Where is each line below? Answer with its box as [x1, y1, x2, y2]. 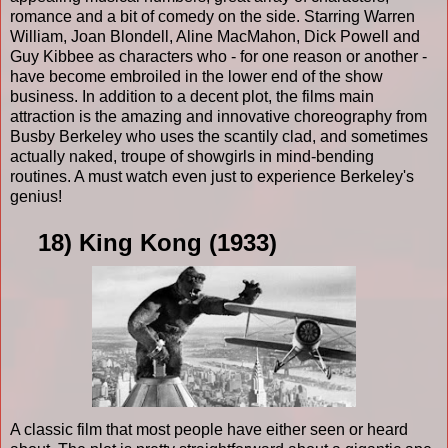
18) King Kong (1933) [10, 228, 277, 256]
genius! [10, 187, 66, 205]
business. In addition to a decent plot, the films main [10, 87, 374, 105]
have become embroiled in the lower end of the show [10, 67, 383, 85]
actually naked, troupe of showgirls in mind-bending [10, 147, 374, 165]
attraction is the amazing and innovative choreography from [10, 107, 427, 125]
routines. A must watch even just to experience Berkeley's [10, 167, 414, 185]
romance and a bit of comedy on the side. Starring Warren [10, 7, 415, 25]
